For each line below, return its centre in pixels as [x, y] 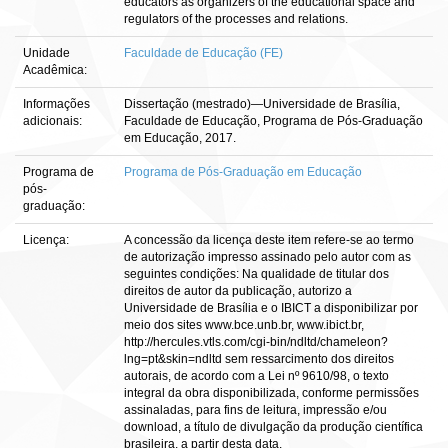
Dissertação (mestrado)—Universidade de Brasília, [262, 104]
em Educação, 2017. [180, 138]
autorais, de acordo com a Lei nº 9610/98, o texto [256, 376]
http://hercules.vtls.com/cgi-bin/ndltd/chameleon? [256, 342]
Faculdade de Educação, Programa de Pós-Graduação [273, 121]
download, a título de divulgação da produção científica [273, 427]
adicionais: [54, 121]
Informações [56, 104]
